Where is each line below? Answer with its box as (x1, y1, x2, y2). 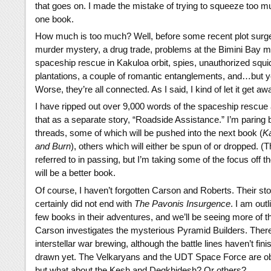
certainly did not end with (35, 198, 134, 209)
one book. (35, 14, 74, 25)
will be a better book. (35, 168, 116, 178)
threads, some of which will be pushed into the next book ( (35, 128, 263, 139)
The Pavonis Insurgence (134, 198, 230, 209)
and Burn (35, 141, 71, 152)
